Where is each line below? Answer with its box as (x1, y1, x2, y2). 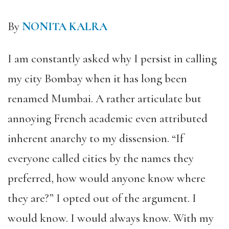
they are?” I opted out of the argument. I (8, 191, 196, 205)
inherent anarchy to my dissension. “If (8, 131, 184, 146)
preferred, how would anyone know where (8, 171, 205, 186)
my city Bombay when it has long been (8, 72, 187, 86)
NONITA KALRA (22, 19, 107, 34)
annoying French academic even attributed (8, 111, 208, 126)
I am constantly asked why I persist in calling (8, 52, 217, 66)
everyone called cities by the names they (8, 151, 194, 166)
